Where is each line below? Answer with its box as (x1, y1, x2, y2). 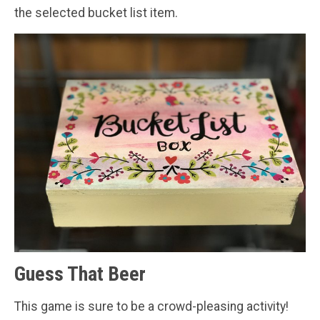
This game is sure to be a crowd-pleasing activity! (14, 299, 289, 314)
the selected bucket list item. (14, 6, 178, 21)
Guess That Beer (14, 262, 146, 286)
